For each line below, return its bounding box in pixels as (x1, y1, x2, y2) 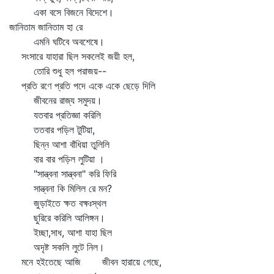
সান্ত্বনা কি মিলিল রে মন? (9, 182, 112, 194)
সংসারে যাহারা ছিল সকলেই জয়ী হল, (9, 50, 135, 62)
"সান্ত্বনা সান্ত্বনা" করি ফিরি (9, 168, 116, 180)
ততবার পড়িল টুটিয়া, (9, 124, 95, 136)
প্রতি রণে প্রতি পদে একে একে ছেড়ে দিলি (9, 80, 155, 92)
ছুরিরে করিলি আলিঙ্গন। (9, 212, 105, 224)
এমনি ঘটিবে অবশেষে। (9, 35, 105, 48)
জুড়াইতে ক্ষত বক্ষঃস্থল (9, 197, 106, 209)
